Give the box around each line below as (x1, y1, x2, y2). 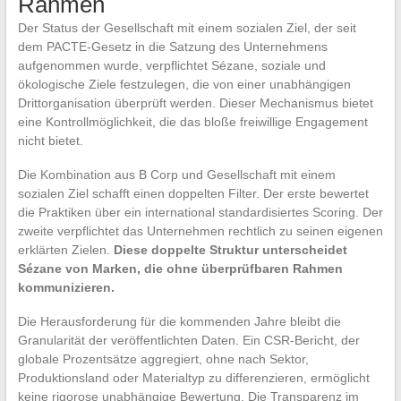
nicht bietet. (17, 133, 83, 149)
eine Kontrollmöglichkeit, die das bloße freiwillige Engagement (17, 115, 368, 130)
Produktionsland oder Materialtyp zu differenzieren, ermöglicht (17, 371, 370, 386)
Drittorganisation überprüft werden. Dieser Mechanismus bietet (17, 96, 373, 111)
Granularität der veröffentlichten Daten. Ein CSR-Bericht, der (17, 333, 360, 348)
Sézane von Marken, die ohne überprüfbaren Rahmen (17, 261, 343, 277)
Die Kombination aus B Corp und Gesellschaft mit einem (17, 167, 336, 183)
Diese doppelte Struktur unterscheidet (113, 243, 347, 258)
